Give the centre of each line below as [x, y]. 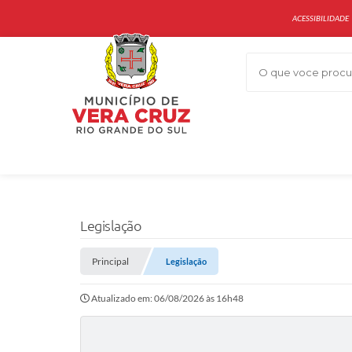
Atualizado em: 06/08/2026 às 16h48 [167, 298]
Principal [110, 261]
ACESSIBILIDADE [321, 18]
